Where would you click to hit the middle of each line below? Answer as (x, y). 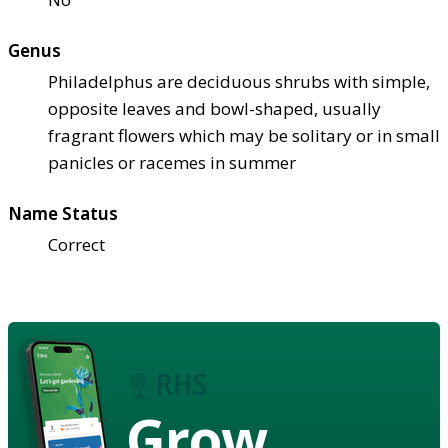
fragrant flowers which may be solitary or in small (244, 135)
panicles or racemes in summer (172, 162)
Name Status (63, 213)
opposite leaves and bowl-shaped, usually (214, 108)
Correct (76, 244)
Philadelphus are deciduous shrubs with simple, (239, 81)
